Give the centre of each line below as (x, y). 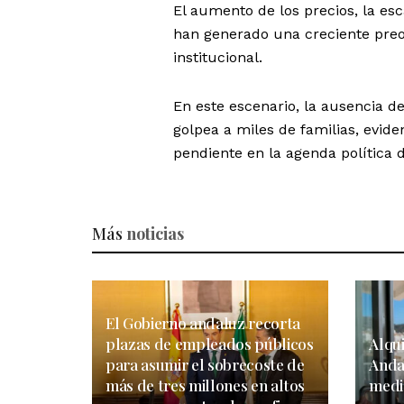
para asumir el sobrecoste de (205, 365)
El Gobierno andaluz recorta (203, 323)
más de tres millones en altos (206, 386)
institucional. (218, 58)
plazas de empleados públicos (210, 344)
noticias (155, 234)
